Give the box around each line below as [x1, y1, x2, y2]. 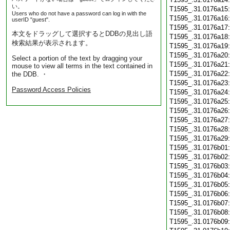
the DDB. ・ [12, 70, 48, 78]
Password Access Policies [12, 86, 91, 93]
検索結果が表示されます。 [12, 39, 92, 47]
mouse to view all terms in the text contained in [12, 62, 152, 70]
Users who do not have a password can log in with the [12, 10, 146, 16]
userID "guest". [12, 16, 50, 23]
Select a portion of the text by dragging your [12, 54, 142, 62]
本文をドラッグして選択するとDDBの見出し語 [12, 30, 152, 37]
